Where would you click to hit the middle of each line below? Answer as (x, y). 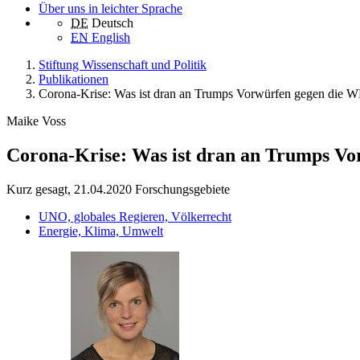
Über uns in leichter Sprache (110, 9)
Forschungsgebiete (182, 190)
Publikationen (74, 80)
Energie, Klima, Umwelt (101, 231)
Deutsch (112, 23)
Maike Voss (36, 121)
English (111, 38)
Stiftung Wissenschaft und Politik (123, 65)
